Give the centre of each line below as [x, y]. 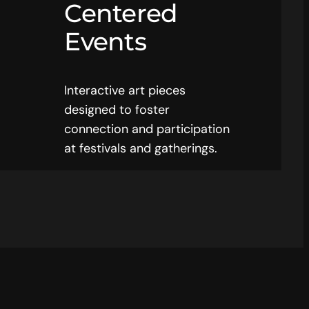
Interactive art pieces [125, 90]
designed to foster [117, 109]
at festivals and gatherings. [141, 148]
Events [106, 41]
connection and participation [147, 129]
